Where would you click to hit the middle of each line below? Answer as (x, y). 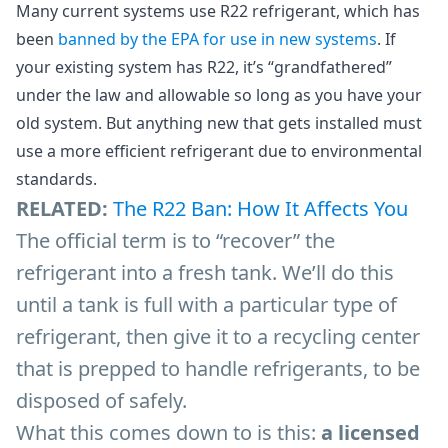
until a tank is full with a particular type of (206, 304)
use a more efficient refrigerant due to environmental (219, 150)
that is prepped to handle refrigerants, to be (218, 368)
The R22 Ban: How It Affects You (260, 208)
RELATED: (62, 208)
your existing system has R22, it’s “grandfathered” (204, 66)
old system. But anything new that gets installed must (219, 122)
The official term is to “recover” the (175, 240)
